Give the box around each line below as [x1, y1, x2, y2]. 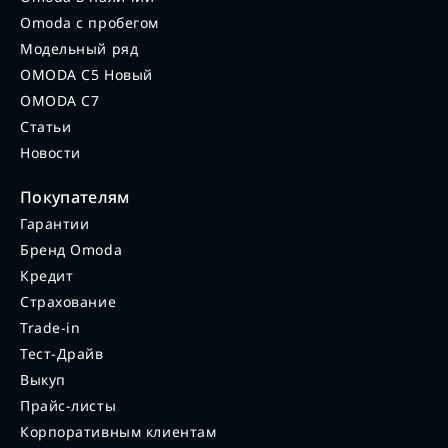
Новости [20, 142, 81, 162]
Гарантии [20, 213, 90, 233]
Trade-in [20, 317, 81, 337]
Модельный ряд [20, 38, 139, 58]
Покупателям [20, 185, 130, 208]
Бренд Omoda [20, 239, 123, 259]
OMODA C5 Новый [20, 64, 153, 84]
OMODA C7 [20, 90, 100, 110]
